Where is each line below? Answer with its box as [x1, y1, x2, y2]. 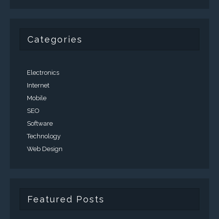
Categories [27, 34, 83, 44]
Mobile [27, 94, 46, 102]
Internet [27, 81, 49, 89]
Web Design [27, 145, 63, 153]
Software [27, 119, 53, 127]
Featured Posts [27, 194, 105, 204]
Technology [27, 132, 61, 140]
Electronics [27, 68, 59, 76]
